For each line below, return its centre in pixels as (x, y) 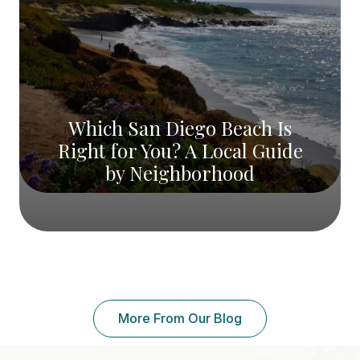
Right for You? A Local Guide (180, 151)
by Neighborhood (180, 173)
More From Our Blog (180, 319)
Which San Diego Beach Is (180, 128)
